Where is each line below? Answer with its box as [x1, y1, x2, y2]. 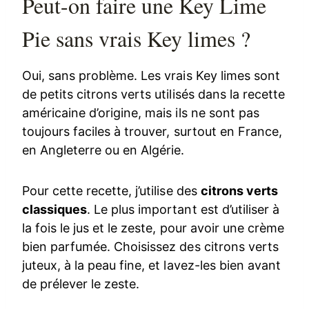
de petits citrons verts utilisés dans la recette [22, 86, 285, 101]
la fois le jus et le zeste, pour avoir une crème [22, 220, 284, 235]
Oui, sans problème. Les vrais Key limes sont [22, 68, 280, 83]
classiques [22, 201, 88, 217]
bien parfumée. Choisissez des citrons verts [22, 239, 279, 254]
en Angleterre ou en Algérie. [22, 142, 185, 157]
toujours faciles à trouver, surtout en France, [22, 123, 282, 139]
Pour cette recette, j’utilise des [22, 183, 201, 198]
